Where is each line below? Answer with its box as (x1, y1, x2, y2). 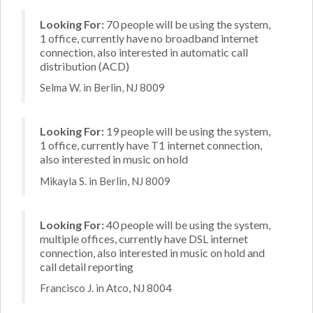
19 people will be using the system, (104, 124, 270, 138)
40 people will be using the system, (104, 217, 270, 231)
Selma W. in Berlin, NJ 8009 (40, 81, 165, 94)
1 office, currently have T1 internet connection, (40, 138, 262, 152)
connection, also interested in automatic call (40, 45, 248, 59)
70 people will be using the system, (104, 17, 270, 31)
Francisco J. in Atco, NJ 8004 (40, 282, 172, 294)
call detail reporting (40, 259, 133, 273)
